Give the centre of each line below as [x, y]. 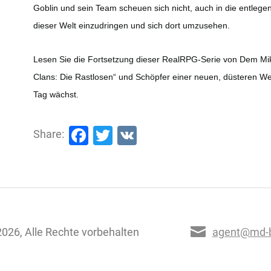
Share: [49, 134]
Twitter [142, 134]
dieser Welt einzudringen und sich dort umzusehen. [132, 25]
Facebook [130, 134]
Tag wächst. [56, 94]
